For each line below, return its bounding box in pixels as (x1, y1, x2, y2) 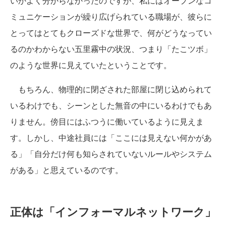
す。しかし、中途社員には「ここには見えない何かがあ (10, 131, 212, 143)
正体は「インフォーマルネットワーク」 (10, 203, 216, 219)
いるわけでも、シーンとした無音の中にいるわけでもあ (10, 99, 212, 111)
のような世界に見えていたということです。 (10, 59, 172, 71)
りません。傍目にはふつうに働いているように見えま (10, 115, 204, 127)
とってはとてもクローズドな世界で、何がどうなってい (10, 26, 212, 38)
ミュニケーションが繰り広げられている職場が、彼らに (10, 10, 212, 22)
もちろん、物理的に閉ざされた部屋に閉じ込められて (10, 83, 212, 95)
